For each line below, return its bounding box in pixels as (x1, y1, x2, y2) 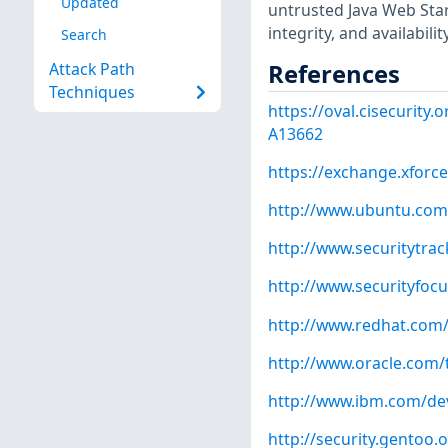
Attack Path (48, 58, 135, 81)
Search (60, 24, 107, 44)
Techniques (48, 81, 135, 104)
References (267, 57, 400, 90)
